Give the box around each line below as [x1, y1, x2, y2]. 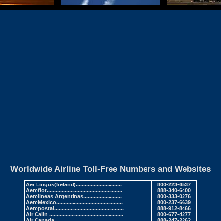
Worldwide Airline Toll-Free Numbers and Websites [10, 164, 211, 173]
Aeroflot [26, 187, 47, 194]
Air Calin [26, 211, 49, 218]
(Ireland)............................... [54, 182, 122, 188]
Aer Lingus [26, 182, 54, 188]
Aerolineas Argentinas [26, 193, 83, 200]
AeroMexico [26, 199, 56, 206]
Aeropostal [26, 205, 54, 212]
